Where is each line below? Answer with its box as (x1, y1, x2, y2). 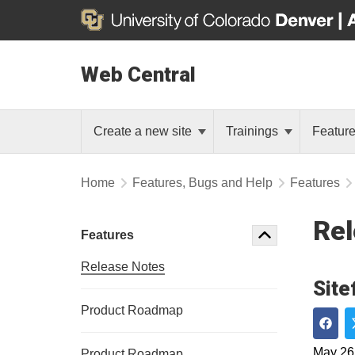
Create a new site (94, 124, 195, 138)
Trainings (226, 124, 281, 138)
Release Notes (81, 260, 165, 273)
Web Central (81, 63, 196, 86)
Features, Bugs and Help (132, 176, 273, 189)
